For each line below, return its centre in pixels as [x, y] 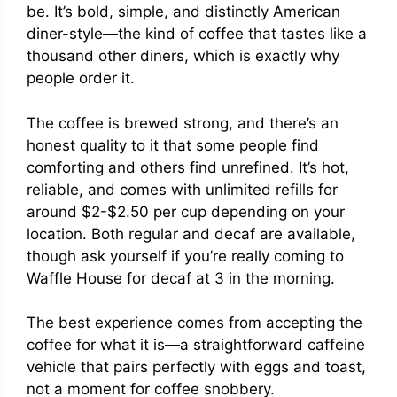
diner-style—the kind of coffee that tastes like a [197, 34]
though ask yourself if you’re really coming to [185, 256]
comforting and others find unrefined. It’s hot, [188, 167]
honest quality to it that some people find [173, 145]
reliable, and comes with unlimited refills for [182, 189]
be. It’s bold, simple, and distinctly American [183, 12]
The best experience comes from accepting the [195, 323]
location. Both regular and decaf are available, [191, 234]
